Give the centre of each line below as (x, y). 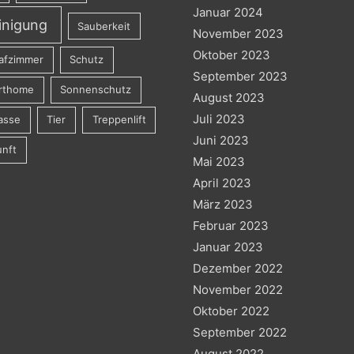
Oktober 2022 (231, 311)
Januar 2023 (228, 247)
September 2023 (240, 76)
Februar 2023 (231, 225)
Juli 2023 (219, 119)
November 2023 (238, 33)
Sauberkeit (104, 26)
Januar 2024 (228, 12)
